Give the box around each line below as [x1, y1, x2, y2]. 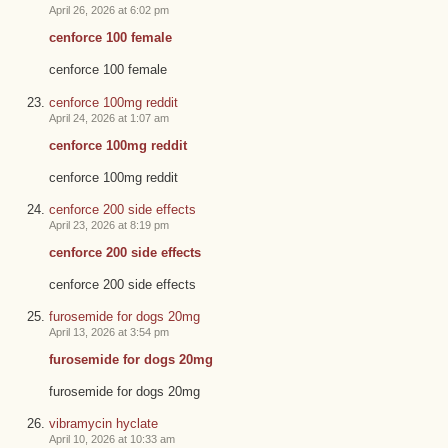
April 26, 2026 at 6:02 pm [48, 4, 169, 17]
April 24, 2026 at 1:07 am [48, 111, 169, 124]
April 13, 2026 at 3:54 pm [48, 325, 169, 338]
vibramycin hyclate [48, 415, 158, 431]
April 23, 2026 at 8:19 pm [48, 218, 169, 231]
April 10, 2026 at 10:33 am [48, 432, 175, 445]
